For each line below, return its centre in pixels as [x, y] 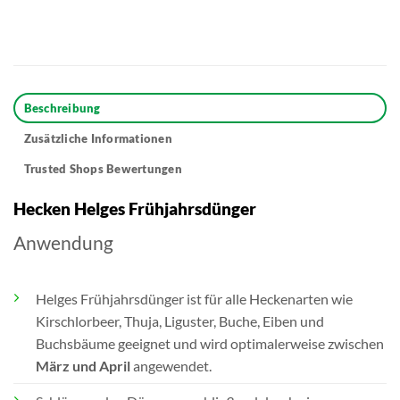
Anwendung [63, 243]
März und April [84, 366]
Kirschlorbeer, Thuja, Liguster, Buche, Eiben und [180, 321]
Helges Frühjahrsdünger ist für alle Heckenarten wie [194, 299]
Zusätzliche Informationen [98, 138]
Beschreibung [62, 108]
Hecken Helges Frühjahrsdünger [135, 208]
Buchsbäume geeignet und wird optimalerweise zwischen [210, 344]
